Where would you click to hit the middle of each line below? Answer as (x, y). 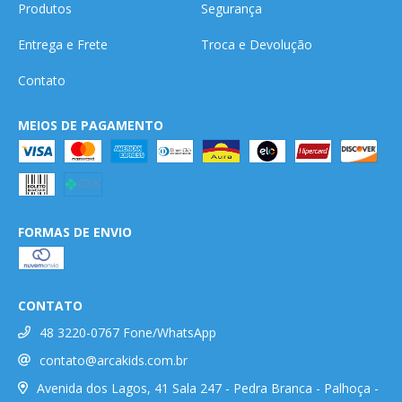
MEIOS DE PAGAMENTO (91, 126)
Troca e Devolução (257, 45)
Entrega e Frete (63, 45)
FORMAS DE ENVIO (75, 232)
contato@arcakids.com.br (114, 361)
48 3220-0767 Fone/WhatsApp (128, 333)
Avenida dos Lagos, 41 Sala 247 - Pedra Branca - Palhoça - (207, 388)
